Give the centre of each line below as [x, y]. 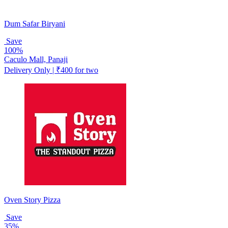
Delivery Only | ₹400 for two [51, 70]
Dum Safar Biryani [35, 23]
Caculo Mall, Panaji [36, 59]
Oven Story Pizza [32, 199]
